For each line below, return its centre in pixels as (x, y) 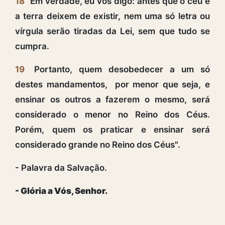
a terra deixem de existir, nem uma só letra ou (113, 16)
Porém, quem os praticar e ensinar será (113, 129)
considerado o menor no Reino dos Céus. (113, 114)
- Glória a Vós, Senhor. (61, 191)
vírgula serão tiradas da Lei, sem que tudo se (113, 31)
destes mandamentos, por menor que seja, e (113, 84)
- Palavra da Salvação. (61, 167)
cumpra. (32, 46)
